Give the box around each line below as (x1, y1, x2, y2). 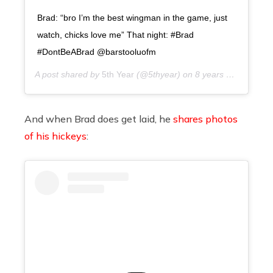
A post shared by (35, 69, 102, 80)
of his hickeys (24, 130, 87, 143)
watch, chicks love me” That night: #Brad (37, 30, 194, 40)
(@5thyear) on (134, 69, 195, 80)
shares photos (173, 113, 238, 126)
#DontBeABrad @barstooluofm (37, 47, 156, 57)
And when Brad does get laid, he (24, 113, 173, 126)
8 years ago (195, 69, 226, 80)
